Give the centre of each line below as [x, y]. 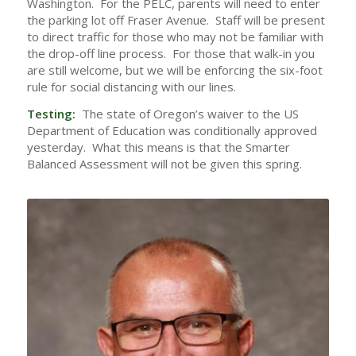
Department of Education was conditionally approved [172, 130]
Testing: [51, 114]
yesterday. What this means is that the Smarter [158, 147]
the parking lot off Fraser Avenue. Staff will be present [176, 20]
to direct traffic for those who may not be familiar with [175, 37]
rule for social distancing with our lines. [131, 87]
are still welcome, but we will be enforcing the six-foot [174, 70]
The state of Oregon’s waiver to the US [187, 114]
